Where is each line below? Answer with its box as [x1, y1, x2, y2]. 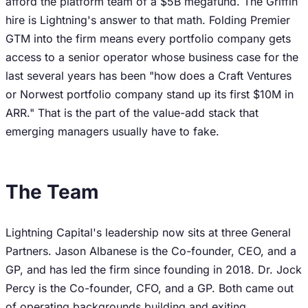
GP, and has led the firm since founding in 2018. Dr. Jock [5, 263, 302, 276]
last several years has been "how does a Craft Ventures [5, 69, 291, 82]
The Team [5, 180, 99, 203]
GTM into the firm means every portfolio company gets [5, 32, 291, 45]
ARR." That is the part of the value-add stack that [5, 106, 258, 120]
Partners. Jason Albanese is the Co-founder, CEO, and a [5, 244, 296, 258]
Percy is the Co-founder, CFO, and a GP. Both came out [5, 281, 294, 295]
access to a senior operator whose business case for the [5, 50, 298, 64]
